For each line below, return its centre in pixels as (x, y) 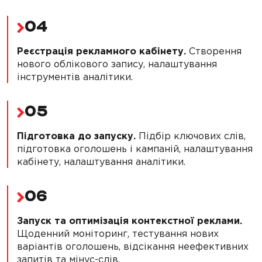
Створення (214, 51)
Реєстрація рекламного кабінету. (101, 51)
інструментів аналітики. (75, 77)
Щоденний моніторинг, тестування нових (118, 234)
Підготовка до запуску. (76, 136)
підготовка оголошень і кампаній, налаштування (135, 149)
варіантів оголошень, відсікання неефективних (133, 247)
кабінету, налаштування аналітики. (101, 162)
